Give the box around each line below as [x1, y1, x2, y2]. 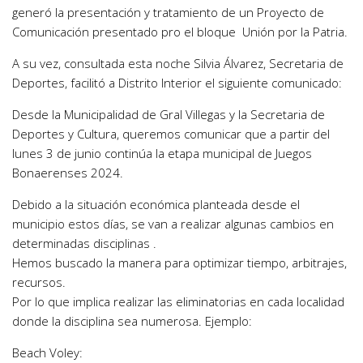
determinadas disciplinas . [12, 235, 156, 252]
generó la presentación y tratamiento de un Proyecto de [12, 4, 324, 21]
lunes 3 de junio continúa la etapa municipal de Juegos [12, 145, 312, 162]
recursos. [12, 274, 66, 291]
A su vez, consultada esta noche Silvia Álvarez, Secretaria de [12, 55, 344, 72]
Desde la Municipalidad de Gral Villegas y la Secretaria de [12, 106, 325, 123]
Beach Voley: [12, 344, 83, 361]
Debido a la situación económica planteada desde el [12, 196, 300, 213]
